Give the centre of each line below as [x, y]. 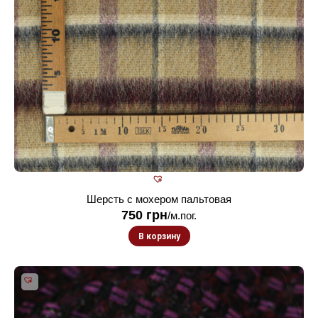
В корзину [159, 236]
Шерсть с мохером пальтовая [159, 199]
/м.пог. [182, 215]
